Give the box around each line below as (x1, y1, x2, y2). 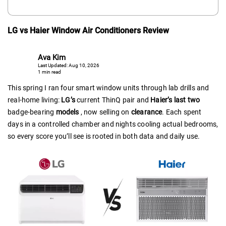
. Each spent (162, 107, 202, 116)
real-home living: (8, 95, 62, 104)
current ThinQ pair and (75, 95, 151, 104)
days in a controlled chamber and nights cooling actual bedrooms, (8, 120, 218, 128)
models (55, 107, 79, 116)
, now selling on (79, 107, 131, 116)
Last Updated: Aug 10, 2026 (38, 63, 99, 69)
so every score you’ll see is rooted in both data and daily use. (8, 132, 200, 140)
